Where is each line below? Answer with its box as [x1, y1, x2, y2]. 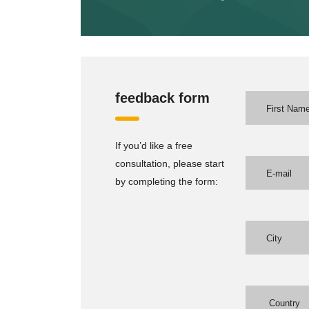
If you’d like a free [115, 140, 192, 151]
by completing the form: [115, 176, 218, 187]
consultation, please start [115, 158, 224, 169]
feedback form [115, 90, 210, 106]
